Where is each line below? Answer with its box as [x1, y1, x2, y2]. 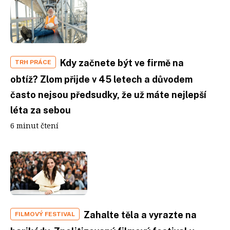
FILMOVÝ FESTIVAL [15, 210, 75, 218]
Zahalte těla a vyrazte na [84, 209, 197, 220]
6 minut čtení [10, 121, 59, 130]
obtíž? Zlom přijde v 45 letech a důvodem [10, 74, 193, 85]
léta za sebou [10, 105, 71, 116]
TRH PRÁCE [15, 59, 51, 66]
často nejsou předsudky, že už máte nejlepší [10, 89, 206, 100]
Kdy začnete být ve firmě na [60, 57, 184, 68]
